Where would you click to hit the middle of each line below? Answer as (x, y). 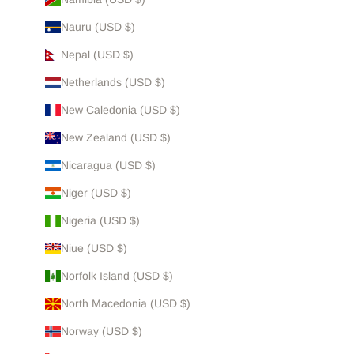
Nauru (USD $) (98, 27)
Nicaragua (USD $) (108, 166)
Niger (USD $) (96, 193)
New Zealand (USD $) (115, 138)
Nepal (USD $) (97, 55)
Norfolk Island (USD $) (117, 276)
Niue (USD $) (94, 249)
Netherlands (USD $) (113, 83)
